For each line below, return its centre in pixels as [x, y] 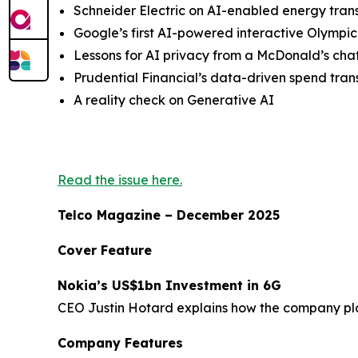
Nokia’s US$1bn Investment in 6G [169, 285]
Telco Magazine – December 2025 [169, 215]
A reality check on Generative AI [174, 99]
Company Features [120, 342]
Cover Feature [105, 250]
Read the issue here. [120, 179]
